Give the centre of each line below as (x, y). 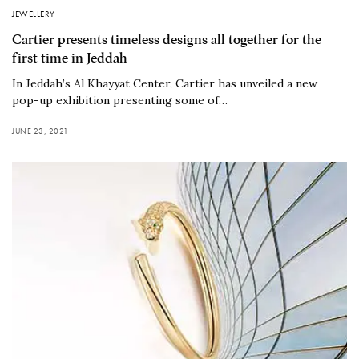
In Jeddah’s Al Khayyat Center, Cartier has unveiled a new (165, 84)
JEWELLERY (34, 14)
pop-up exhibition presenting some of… (120, 101)
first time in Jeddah (70, 58)
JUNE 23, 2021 (40, 131)
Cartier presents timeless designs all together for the (167, 40)
